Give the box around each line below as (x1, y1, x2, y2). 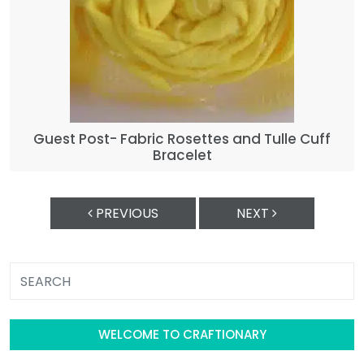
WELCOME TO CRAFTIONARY (97, 326, 266, 344)
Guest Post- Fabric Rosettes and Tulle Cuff (33, 129, 331, 149)
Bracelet (152, 145, 212, 166)
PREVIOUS (92, 204, 158, 223)
